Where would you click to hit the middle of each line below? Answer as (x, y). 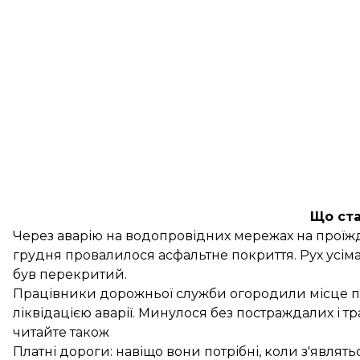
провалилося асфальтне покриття (180, 255)
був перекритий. (70, 274)
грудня (39, 255)
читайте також (61, 332)
